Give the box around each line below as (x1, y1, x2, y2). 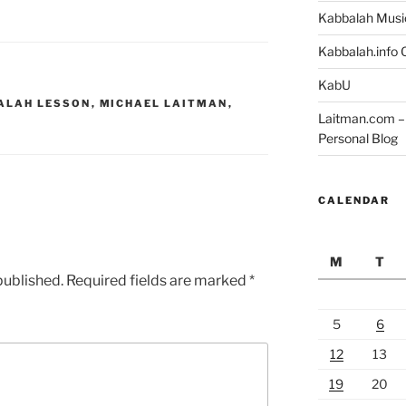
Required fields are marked (66, 271, 249, 289)
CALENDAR (317, 194, 390, 207)
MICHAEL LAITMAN (99, 97, 228, 111)
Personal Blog (317, 130, 398, 146)
